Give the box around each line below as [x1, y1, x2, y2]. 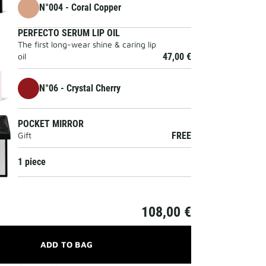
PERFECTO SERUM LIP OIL [18, 27, 120, 39]
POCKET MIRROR [18, 118, 84, 129]
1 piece [18, 156, 46, 167]
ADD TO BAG [40, 239, 93, 249]
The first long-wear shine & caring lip [18, 39, 156, 49]
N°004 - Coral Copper [39, 2, 121, 13]
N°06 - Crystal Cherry [39, 83, 121, 94]
